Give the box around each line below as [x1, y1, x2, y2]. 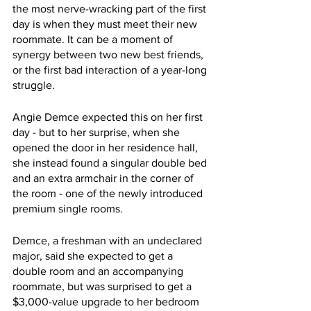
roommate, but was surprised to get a [12, 280, 194, 293]
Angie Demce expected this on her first [12, 111, 205, 124]
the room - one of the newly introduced [12, 187, 205, 200]
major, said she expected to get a [12, 250, 176, 262]
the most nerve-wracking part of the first [12, 3, 209, 15]
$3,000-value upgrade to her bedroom [12, 296, 202, 308]
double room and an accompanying [12, 265, 186, 278]
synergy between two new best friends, [12, 49, 206, 61]
